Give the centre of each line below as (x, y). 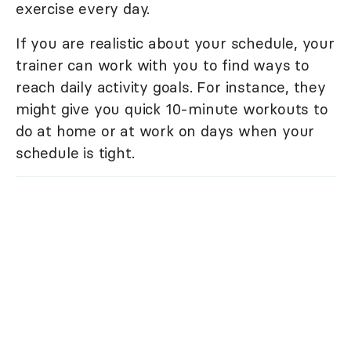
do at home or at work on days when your (165, 131)
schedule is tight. (75, 153)
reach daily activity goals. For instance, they (171, 87)
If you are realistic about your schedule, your (175, 43)
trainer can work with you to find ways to (163, 65)
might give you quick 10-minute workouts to (172, 109)
